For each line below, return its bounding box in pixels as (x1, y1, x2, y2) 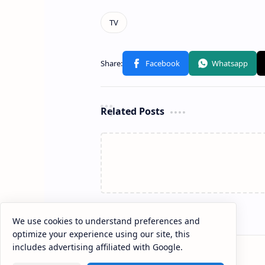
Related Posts (100, 105, 164, 118)
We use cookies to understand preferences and (12, 215, 200, 227)
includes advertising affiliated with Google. (12, 241, 183, 253)
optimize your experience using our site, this (12, 228, 190, 240)
